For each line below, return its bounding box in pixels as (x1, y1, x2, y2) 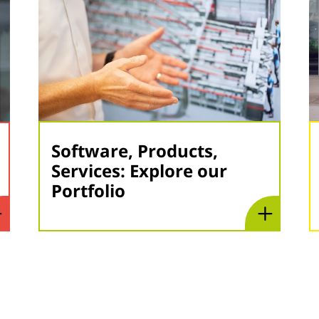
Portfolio (51, 179, 125, 203)
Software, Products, (51, 139, 218, 163)
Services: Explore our (51, 159, 227, 183)
